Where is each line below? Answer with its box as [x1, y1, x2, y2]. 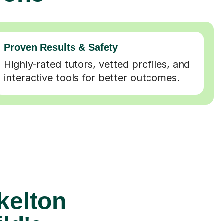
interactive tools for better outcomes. [4, 72, 180, 84]
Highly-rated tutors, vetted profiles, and [4, 58, 190, 70]
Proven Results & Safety [4, 41, 118, 53]
